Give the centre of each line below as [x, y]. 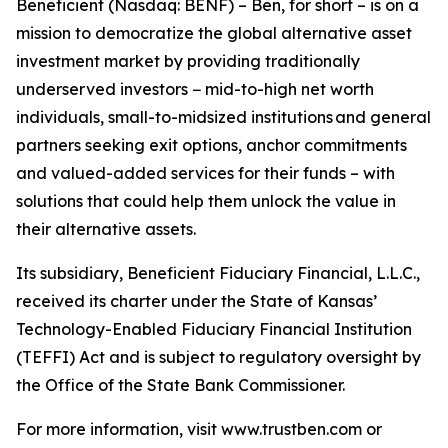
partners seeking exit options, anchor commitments [211, 145]
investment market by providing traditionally [188, 61]
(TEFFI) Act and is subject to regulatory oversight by [218, 357]
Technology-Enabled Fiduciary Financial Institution [214, 329]
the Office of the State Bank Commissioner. [180, 385]
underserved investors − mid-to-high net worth [195, 89]
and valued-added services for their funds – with [205, 173]
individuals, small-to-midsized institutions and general [223, 117]
